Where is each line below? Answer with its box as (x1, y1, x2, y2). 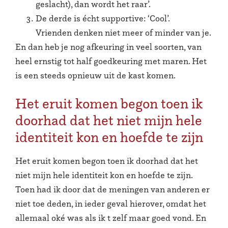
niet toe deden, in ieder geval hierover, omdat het (15, 198, 206, 209)
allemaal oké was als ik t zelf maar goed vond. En (15, 212, 206, 223)
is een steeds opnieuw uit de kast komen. (15, 70, 176, 81)
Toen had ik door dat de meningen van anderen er (15, 184, 210, 195)
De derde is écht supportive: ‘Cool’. (36, 13, 170, 24)
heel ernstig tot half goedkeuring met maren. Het (15, 55, 207, 67)
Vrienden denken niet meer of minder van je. (36, 27, 211, 39)
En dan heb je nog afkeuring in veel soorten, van (15, 41, 202, 53)
